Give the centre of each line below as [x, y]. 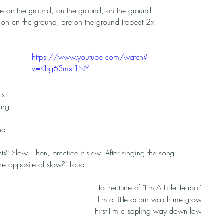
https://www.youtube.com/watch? [90, 57]
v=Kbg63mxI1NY [61, 68]
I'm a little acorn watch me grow [150, 199]
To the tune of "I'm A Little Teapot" [150, 187]
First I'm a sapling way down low [148, 211]
